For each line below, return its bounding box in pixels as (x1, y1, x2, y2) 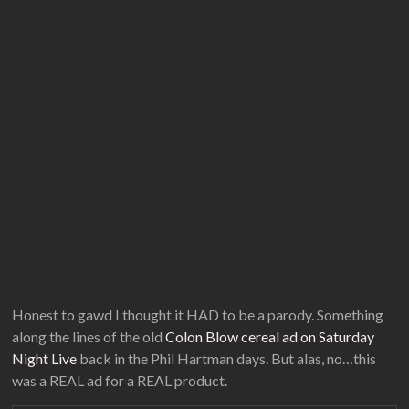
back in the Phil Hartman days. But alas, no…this (77, 350, 377, 367)
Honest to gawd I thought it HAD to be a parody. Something (12, 306, 384, 323)
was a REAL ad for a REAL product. (12, 372, 228, 389)
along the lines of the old (12, 328, 166, 345)
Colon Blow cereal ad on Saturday (165, 328, 375, 345)
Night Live (12, 350, 78, 367)
